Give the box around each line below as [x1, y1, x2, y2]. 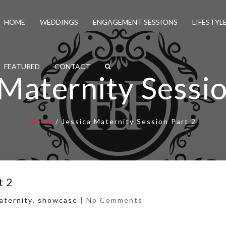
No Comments [86, 196, 143, 204]
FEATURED [4, 62, 40, 71]
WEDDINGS [40, 18, 79, 26]
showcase [38, 196, 78, 204]
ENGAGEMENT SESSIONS [92, 18, 178, 26]
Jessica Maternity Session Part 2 [61, 117, 196, 126]
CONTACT [54, 62, 91, 71]
